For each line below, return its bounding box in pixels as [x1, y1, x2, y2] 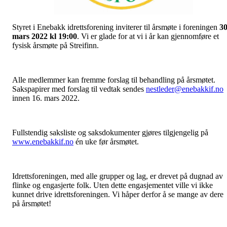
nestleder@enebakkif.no [146, 84, 223, 93]
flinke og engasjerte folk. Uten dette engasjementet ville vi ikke [12, 180, 213, 190]
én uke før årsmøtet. [73, 137, 139, 146]
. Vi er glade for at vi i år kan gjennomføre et [77, 31, 219, 41]
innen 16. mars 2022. [12, 93, 80, 102]
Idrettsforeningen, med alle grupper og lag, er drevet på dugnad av [12, 171, 223, 180]
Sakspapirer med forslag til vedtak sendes [12, 84, 146, 93]
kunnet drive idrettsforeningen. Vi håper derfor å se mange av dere [12, 190, 223, 199]
